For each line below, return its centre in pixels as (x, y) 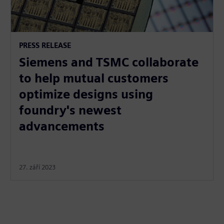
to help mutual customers (94, 78)
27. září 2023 (37, 167)
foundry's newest (70, 110)
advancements (62, 126)
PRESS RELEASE (45, 45)
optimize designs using (86, 94)
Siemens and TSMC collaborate (109, 62)
